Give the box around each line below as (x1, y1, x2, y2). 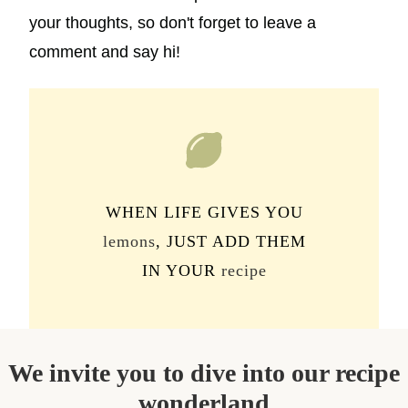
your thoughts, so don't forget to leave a (29, 14, 316, 32)
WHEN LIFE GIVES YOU (105, 203, 303, 221)
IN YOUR (141, 261, 221, 280)
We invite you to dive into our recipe (8, 359, 400, 387)
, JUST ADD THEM (155, 232, 306, 250)
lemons (102, 232, 156, 250)
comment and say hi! (29, 43, 180, 61)
